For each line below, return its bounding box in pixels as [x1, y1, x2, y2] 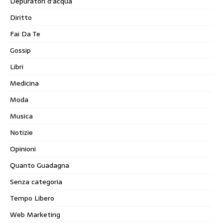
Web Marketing [10, 209, 60, 221]
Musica [10, 111, 33, 122]
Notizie [10, 127, 33, 138]
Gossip [10, 45, 31, 56]
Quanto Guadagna [10, 160, 69, 171]
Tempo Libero [10, 193, 54, 204]
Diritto [10, 12, 32, 23]
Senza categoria [10, 176, 62, 188]
